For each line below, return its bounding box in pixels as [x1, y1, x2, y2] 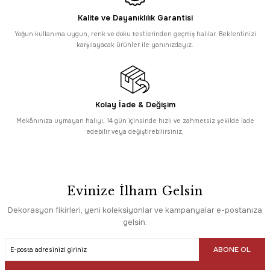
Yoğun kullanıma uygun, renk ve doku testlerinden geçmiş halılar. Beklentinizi [14, 30, 256, 39]
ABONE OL [213, 244, 251, 254]
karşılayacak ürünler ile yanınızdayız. [77, 41, 193, 49]
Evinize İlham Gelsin [67, 184, 203, 199]
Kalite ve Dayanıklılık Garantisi [77, 13, 193, 24]
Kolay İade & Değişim [95, 100, 175, 110]
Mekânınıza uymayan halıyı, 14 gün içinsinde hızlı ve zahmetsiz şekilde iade [16, 117, 254, 125]
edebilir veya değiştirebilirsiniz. [86, 128, 184, 136]
